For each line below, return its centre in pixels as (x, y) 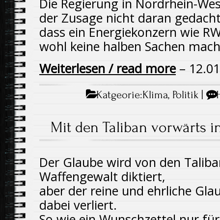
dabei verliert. (78, 205)
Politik (186, 95)
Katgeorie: (118, 95)
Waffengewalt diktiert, (102, 176)
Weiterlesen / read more (108, 68)
